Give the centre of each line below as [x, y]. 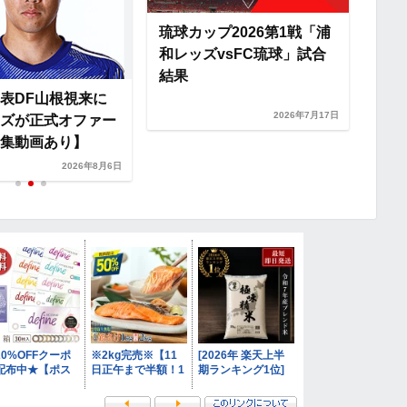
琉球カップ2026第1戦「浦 [245, 32]
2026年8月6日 [91, 166]
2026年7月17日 [306, 115]
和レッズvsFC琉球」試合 [243, 54]
